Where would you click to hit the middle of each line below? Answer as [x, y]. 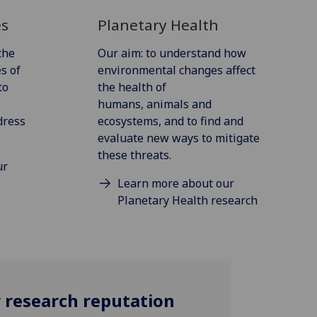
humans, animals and [154, 104]
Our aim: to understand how [172, 53]
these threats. [136, 155]
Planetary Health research [188, 200]
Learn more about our [176, 183]
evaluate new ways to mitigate [178, 138]
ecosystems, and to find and [170, 121]
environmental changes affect [176, 70]
